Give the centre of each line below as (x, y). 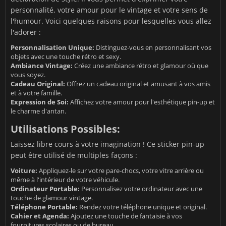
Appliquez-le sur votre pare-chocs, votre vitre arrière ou (121, 170)
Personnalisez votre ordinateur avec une (141, 188)
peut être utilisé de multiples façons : (74, 155)
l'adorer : (26, 32)
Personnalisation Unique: (52, 47)
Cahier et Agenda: (40, 216)
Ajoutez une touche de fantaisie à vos (126, 216)
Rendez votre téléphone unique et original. (142, 207)
